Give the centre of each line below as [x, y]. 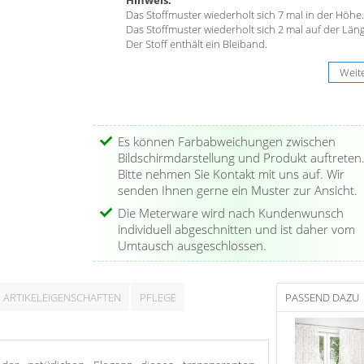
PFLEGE [158, 298]
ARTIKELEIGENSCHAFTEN [62, 298]
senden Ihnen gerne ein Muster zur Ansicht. [237, 191]
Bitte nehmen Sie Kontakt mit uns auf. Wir [231, 174]
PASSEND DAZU [322, 298]
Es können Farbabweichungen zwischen [226, 142]
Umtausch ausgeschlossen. [192, 245]
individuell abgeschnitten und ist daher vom [236, 229]
